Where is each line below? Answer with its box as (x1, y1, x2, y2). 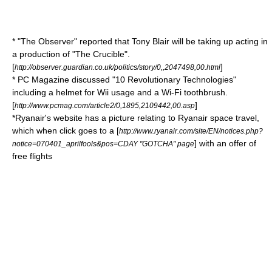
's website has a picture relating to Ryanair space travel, (45, 113, 259, 123)
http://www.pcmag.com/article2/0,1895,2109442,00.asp (15, 101, 195, 109)
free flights (12, 151, 52, 161)
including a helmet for (12, 87, 97, 97)
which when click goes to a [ (12, 126, 119, 135)
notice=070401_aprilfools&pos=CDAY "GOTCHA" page (12, 140, 194, 148)
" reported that (74, 36, 132, 46)
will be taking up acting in (169, 36, 268, 46)
